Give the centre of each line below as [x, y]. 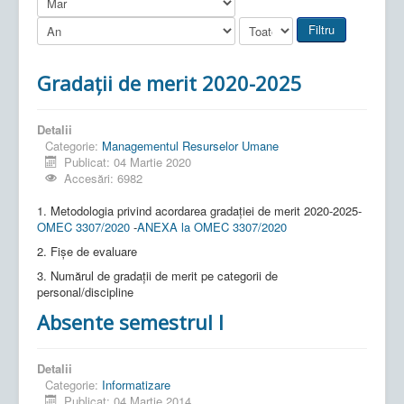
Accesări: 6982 [104, 178]
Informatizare [136, 384]
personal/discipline [85, 291]
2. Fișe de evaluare [87, 251]
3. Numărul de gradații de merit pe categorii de [157, 275]
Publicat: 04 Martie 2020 [128, 161]
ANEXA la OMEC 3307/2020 [212, 226]
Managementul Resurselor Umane [190, 145]
